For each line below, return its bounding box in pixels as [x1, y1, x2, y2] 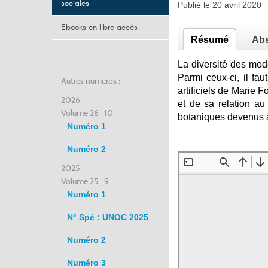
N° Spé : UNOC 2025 [67, 212, 148, 222]
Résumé [191, 35, 229, 45]
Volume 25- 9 [61, 176, 109, 187]
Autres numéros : [61, 75, 120, 86]
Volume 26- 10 [61, 108, 113, 118]
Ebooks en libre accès [61, 22, 138, 33]
